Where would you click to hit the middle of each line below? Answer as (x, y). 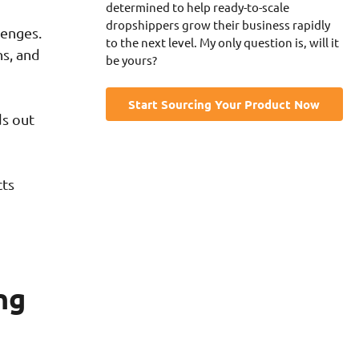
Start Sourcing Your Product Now (224, 104)
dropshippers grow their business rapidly (218, 24)
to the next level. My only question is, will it (222, 42)
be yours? (131, 60)
